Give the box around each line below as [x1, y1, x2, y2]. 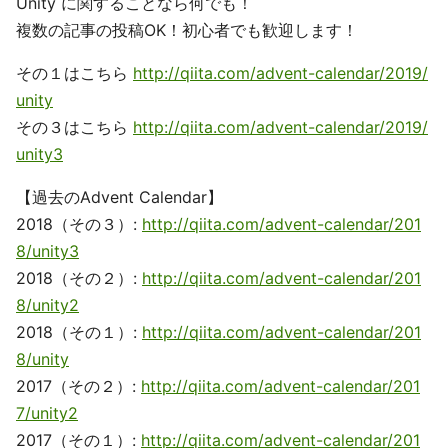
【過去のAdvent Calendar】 [16, 187, 223, 207]
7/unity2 [16, 403, 78, 423]
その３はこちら [16, 117, 133, 137]
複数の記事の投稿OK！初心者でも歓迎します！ [16, 20, 358, 40]
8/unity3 [16, 241, 79, 261]
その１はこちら [16, 63, 133, 83]
